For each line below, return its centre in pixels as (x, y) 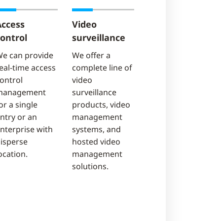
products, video (101, 105)
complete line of (102, 68)
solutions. (91, 166)
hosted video (96, 142)
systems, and (97, 129)
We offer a (92, 55)
